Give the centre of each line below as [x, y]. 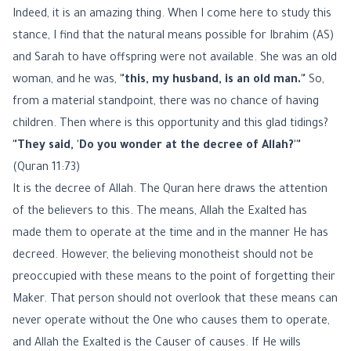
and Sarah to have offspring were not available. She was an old [175, 59]
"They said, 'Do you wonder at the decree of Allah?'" [157, 147]
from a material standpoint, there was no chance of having [166, 103]
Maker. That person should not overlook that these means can [175, 300]
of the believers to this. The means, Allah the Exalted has [160, 212]
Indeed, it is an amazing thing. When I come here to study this [172, 15]
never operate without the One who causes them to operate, [171, 322]
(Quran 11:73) [46, 168]
